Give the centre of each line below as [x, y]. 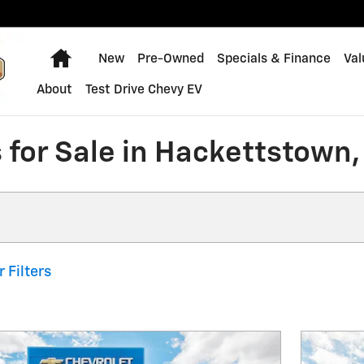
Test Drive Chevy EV [143, 90]
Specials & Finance [273, 59]
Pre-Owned [170, 59]
